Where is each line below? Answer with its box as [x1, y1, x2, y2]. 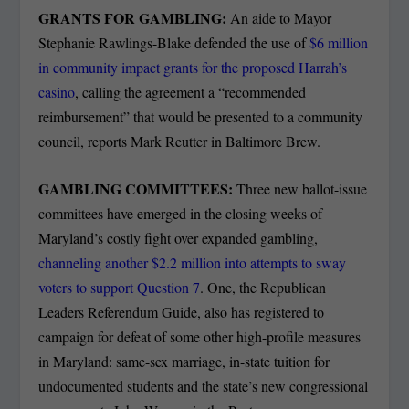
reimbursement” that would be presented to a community [38, 106, 363, 126]
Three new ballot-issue [236, 179, 368, 199]
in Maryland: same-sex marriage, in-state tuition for [38, 351, 330, 372]
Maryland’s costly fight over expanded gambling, [38, 228, 319, 248]
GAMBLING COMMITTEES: [38, 178, 237, 200]
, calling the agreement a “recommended [75, 81, 307, 101]
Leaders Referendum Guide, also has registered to [38, 302, 325, 322]
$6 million [309, 32, 369, 52]
